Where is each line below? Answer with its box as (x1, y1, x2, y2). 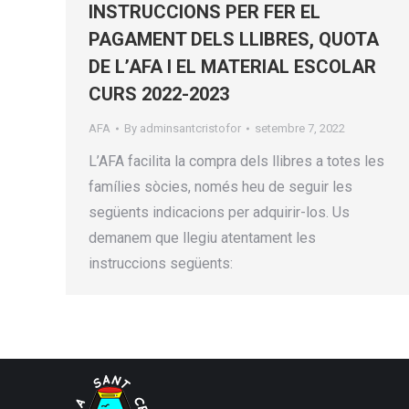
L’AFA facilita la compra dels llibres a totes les (89, 152, 384, 170)
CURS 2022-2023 (89, 83, 229, 105)
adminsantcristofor (140, 121, 241, 135)
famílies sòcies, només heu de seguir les (89, 178, 352, 195)
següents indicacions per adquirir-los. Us (89, 204, 350, 221)
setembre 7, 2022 (255, 121, 345, 135)
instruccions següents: (89, 255, 233, 272)
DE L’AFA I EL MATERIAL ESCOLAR (89, 56, 376, 78)
